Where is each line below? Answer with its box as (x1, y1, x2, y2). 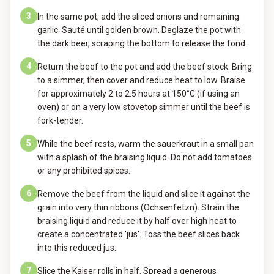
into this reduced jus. (37, 243, 116, 253)
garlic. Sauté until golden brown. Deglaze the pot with (37, 25, 241, 35)
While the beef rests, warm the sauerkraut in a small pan (37, 139, 254, 149)
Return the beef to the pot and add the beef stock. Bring (37, 62, 252, 72)
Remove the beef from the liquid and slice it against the (37, 189, 250, 199)
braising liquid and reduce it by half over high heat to (37, 216, 237, 226)
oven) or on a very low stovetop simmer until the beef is (37, 102, 250, 112)
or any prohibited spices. (37, 166, 130, 176)
